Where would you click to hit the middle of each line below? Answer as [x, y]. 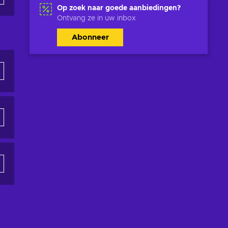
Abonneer [90, 37]
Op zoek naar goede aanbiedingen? [119, 8]
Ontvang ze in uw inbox [96, 18]
